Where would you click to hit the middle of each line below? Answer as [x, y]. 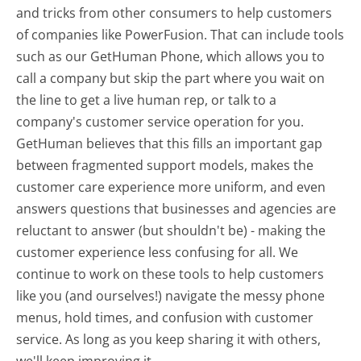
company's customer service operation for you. [160, 122]
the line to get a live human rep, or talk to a [147, 100]
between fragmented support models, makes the [165, 166]
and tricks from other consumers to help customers [174, 13]
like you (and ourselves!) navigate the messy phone [171, 296]
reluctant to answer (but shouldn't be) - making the [171, 231]
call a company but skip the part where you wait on [171, 79]
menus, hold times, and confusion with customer [165, 318]
